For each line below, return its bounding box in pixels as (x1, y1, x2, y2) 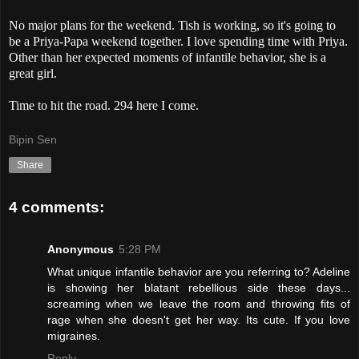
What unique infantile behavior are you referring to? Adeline (47, 264, 350, 278)
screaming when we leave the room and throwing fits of (47, 296, 350, 310)
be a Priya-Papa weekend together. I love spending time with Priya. (9, 34, 348, 48)
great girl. (9, 66, 57, 80)
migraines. (47, 329, 100, 342)
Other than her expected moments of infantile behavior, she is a (9, 50, 326, 64)
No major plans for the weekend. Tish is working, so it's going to (9, 18, 336, 32)
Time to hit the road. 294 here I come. (9, 98, 199, 112)
